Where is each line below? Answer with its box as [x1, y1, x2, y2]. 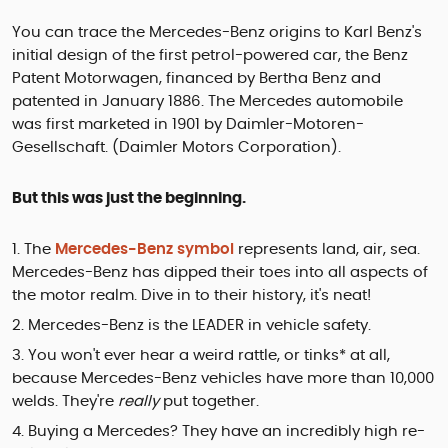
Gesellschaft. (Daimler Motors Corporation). [12, 140, 341, 156]
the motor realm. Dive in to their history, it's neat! [12, 288, 371, 304]
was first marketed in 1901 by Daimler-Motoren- [12, 117, 364, 133]
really [118, 394, 159, 410]
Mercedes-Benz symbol [55, 242, 234, 258]
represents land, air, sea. [234, 242, 420, 258]
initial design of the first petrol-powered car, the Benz [12, 48, 408, 64]
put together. [159, 394, 259, 410]
